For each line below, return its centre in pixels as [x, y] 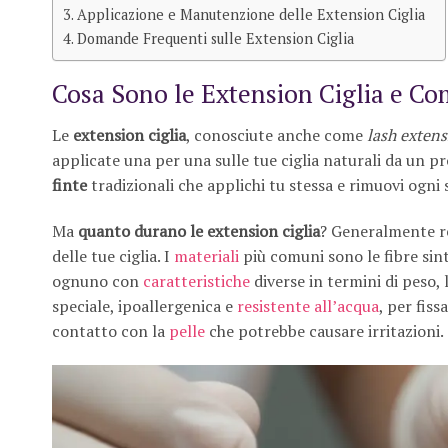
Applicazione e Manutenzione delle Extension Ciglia [250, 15]
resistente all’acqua [308, 305]
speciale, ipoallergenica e [144, 305]
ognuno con [97, 280]
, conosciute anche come [276, 135]
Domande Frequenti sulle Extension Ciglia [215, 39]
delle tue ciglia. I [113, 255]
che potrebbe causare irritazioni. [324, 330]
